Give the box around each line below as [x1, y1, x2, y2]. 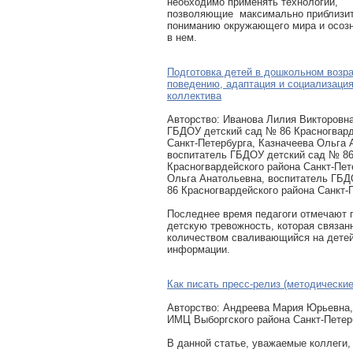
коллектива [167, 90, 221, 102]
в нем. [167, 32, 197, 43]
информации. [167, 243, 243, 255]
